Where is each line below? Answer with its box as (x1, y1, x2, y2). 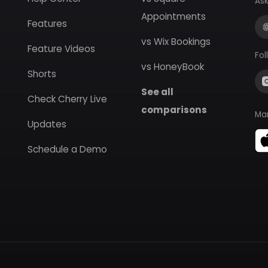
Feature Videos (28, 42, 95, 55)
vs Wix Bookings (141, 35, 211, 48)
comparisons (141, 103, 207, 116)
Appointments (141, 10, 206, 23)
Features (28, 17, 67, 30)
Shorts (28, 68, 56, 80)
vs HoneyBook (141, 60, 204, 73)
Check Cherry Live (28, 93, 107, 105)
